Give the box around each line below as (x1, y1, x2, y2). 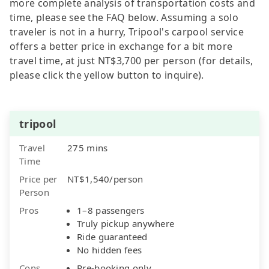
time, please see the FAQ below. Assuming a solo (10, 10, 239, 24)
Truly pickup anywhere (77, 217, 175, 229)
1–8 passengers (77, 204, 145, 216)
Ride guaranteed (77, 230, 148, 243)
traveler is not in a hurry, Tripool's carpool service (10, 25, 244, 38)
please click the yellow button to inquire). (10, 68, 204, 82)
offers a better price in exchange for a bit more (10, 39, 233, 53)
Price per (19, 172, 58, 185)
